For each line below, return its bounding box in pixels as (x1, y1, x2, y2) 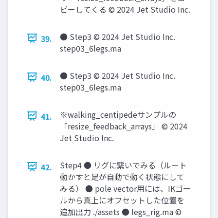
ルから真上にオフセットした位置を (60, 194, 184, 206)
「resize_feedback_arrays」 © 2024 (60, 120, 187, 132)
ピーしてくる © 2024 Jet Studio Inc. (60, 3, 190, 15)
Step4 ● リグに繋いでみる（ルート (60, 159, 187, 171)
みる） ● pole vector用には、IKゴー (60, 182, 191, 194)
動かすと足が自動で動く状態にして (60, 170, 184, 182)
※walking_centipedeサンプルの (60, 108, 176, 120)
